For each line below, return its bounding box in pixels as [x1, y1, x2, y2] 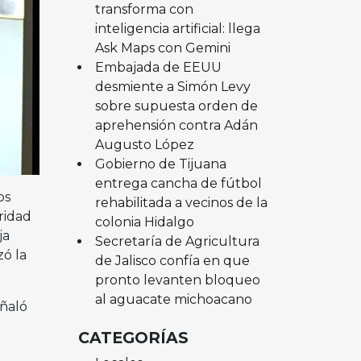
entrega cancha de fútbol [94, 175, 262, 191]
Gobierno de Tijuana [94, 156, 226, 172]
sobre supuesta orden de [94, 98, 258, 114]
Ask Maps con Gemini [94, 39, 230, 56]
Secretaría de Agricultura [94, 233, 259, 249]
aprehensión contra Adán [94, 117, 258, 133]
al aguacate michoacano [94, 291, 255, 307]
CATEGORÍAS [78, 327, 189, 347]
